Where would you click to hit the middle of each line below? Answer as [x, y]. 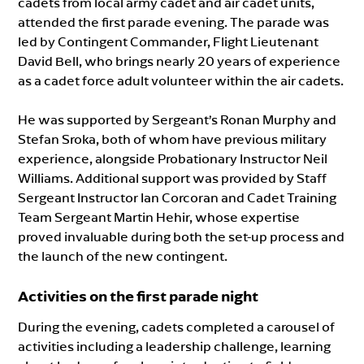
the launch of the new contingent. [123, 256]
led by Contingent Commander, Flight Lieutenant [169, 42]
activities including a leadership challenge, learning [175, 347]
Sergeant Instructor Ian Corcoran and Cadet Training [178, 198]
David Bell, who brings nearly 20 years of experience [180, 61]
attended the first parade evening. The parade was [174, 22]
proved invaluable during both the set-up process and [182, 237]
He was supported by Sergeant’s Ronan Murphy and [178, 120]
